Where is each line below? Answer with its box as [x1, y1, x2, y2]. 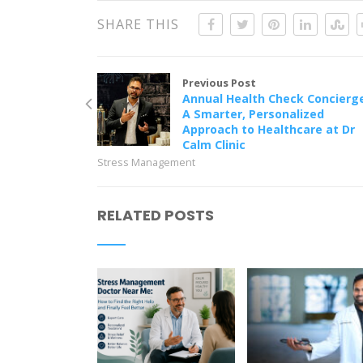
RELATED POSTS [97, 205, 215, 226]
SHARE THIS [97, 15, 180, 34]
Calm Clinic [182, 137, 246, 153]
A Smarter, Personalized [182, 106, 325, 122]
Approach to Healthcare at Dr [182, 122, 356, 138]
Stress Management [97, 155, 196, 170]
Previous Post [182, 75, 257, 91]
